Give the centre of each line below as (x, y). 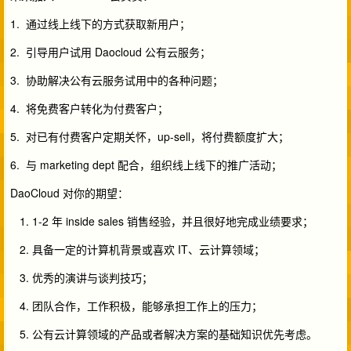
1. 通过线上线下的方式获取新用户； (100, 23)
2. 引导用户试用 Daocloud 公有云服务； (110, 51)
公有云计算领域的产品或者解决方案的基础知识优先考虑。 (175, 333)
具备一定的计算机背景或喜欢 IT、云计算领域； (148, 249)
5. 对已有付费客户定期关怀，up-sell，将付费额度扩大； (150, 136)
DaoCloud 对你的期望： (69, 192)
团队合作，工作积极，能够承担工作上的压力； (147, 305)
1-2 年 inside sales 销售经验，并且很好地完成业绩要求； (173, 221)
